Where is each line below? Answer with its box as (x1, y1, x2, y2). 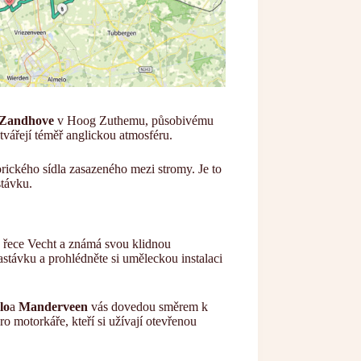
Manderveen (19, 300, 88, 314)
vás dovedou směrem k (88, 300, 208, 314)
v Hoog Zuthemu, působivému (54, 114, 214, 128)
